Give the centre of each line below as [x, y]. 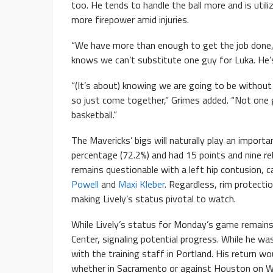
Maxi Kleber [141, 184]
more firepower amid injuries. [130, 20]
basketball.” [94, 115]
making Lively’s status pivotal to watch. [154, 199]
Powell [85, 184]
